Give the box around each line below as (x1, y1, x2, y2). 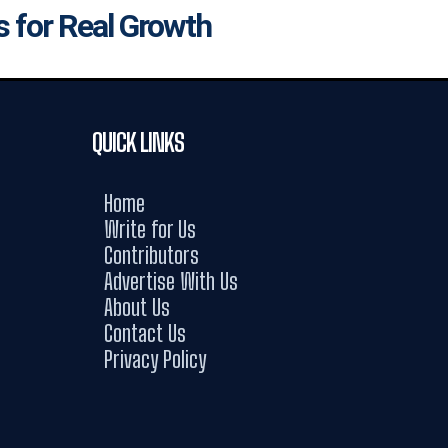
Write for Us (104, 216, 196, 243)
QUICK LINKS (92, 128, 184, 157)
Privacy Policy (104, 346, 206, 373)
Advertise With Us (104, 268, 238, 295)
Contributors (104, 242, 199, 269)
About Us (104, 294, 170, 321)
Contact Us (104, 320, 186, 347)
